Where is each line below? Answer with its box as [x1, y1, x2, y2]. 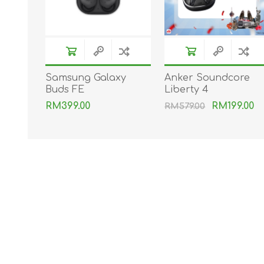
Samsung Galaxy [45, 72, 126, 83]
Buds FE [45, 84, 84, 95]
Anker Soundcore [164, 72, 250, 83]
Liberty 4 [164, 84, 209, 95]
